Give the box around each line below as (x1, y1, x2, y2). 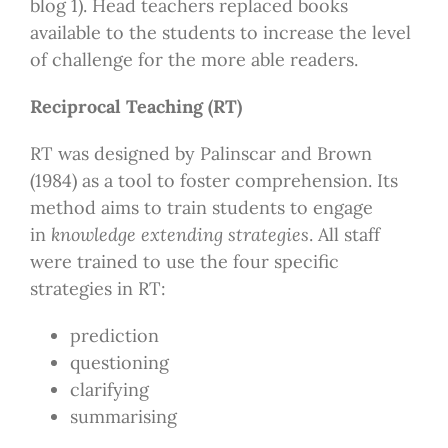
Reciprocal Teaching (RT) (29, 94, 242, 118)
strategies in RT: (29, 276, 166, 300)
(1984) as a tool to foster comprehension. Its (29, 168, 398, 192)
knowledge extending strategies (50, 222, 309, 246)
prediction (69, 323, 159, 347)
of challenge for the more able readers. (29, 47, 358, 71)
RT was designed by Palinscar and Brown (29, 141, 372, 165)
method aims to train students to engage (29, 195, 373, 219)
